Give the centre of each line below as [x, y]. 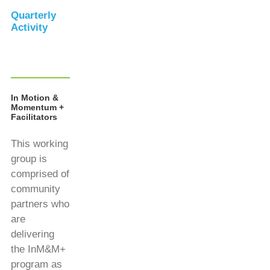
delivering [33, 234]
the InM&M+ [38, 249]
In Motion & [35, 97]
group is [29, 159]
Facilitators [34, 117]
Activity [29, 27]
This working [39, 143]
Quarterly [33, 15]
